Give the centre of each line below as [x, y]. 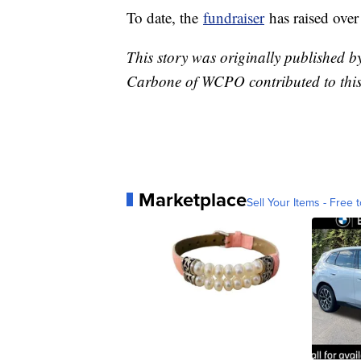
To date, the [165, 17]
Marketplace [193, 199]
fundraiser [234, 17]
